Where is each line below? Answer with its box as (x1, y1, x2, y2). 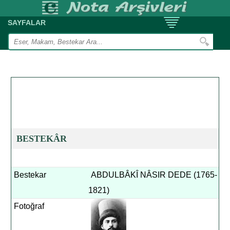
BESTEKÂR (16, 133, 67, 144)
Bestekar (14, 170, 47, 179)
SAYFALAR (8, 18, 46, 27)
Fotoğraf (14, 202, 45, 210)
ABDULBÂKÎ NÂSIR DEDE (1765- (91, 170, 218, 179)
